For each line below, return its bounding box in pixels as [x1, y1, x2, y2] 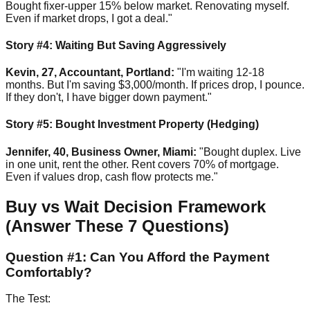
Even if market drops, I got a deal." [6, 12, 172, 24]
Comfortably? [6, 264, 92, 280]
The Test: [6, 293, 51, 305]
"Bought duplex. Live [197, 145, 301, 158]
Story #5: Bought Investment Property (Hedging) [6, 118, 259, 131]
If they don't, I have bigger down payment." [6, 91, 212, 104]
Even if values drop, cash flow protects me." [6, 170, 218, 183]
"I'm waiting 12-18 [174, 66, 264, 79]
